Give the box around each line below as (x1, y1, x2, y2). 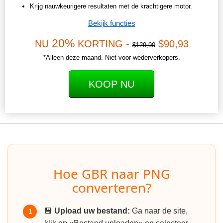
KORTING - (74, 38, 132, 50)
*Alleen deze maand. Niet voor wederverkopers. (43, 54, 180, 62)
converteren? (72, 179, 151, 197)
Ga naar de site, (130, 207, 188, 216)
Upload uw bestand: (54, 207, 130, 216)
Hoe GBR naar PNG (53, 165, 170, 183)
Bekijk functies (88, 19, 135, 28)
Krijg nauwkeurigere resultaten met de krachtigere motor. (30, 2, 192, 10)
